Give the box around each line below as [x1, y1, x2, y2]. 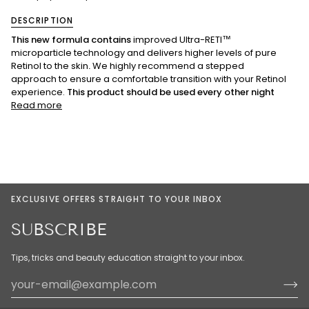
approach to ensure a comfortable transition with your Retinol [11, 72, 286, 86]
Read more [11, 99, 62, 112]
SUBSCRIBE [11, 219, 106, 240]
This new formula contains [11, 33, 131, 47]
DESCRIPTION [11, 14, 73, 27]
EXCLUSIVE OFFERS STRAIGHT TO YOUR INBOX [11, 193, 223, 206]
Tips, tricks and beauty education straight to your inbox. [11, 251, 245, 263]
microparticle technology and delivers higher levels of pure [11, 46, 277, 60]
